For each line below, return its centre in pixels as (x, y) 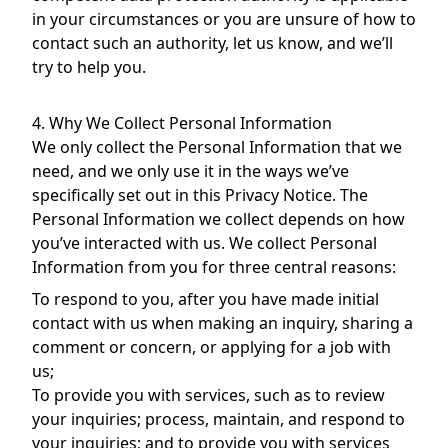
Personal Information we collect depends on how (218, 219)
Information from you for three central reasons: (214, 267)
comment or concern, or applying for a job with (211, 347)
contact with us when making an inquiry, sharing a (222, 323)
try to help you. (89, 67)
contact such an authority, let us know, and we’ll (212, 43)
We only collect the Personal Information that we (217, 147)
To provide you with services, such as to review (208, 395)
